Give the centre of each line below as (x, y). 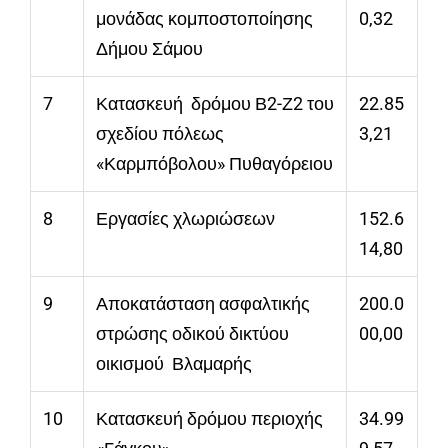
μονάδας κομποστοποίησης (204, 19)
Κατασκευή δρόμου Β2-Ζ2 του (215, 104)
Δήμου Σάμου (149, 49)
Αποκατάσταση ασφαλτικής (203, 304)
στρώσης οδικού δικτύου (192, 334)
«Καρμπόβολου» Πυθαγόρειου (214, 164)
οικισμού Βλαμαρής (174, 364)
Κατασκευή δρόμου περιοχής (209, 419)
